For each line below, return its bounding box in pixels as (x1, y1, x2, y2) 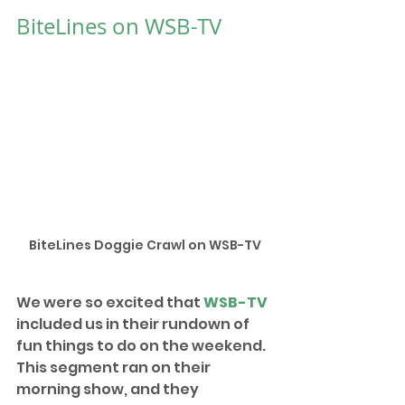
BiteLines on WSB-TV (16, 11, 221, 41)
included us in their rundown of (16, 313, 252, 334)
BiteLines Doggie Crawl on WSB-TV (28, 235, 261, 254)
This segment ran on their (16, 356, 213, 378)
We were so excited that (16, 291, 203, 313)
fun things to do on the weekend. (16, 334, 268, 356)
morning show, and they (16, 378, 202, 400)
